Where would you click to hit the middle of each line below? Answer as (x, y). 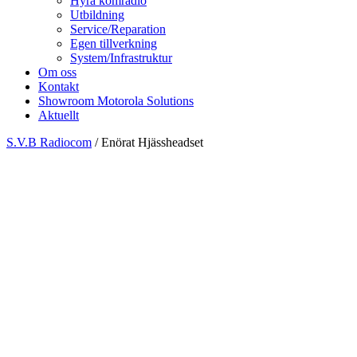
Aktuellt (59, 115)
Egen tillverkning (114, 43)
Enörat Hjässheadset (152, 142)
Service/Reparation (118, 29)
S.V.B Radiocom (49, 142)
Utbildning (97, 15)
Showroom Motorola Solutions (116, 101)
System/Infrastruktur (121, 58)
